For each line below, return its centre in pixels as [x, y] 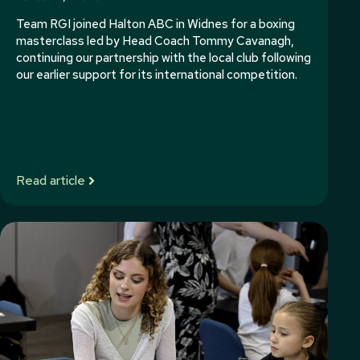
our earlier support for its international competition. [157, 75]
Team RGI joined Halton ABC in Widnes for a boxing [155, 24]
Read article [51, 180]
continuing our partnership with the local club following [164, 58]
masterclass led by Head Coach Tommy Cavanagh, [155, 41]
